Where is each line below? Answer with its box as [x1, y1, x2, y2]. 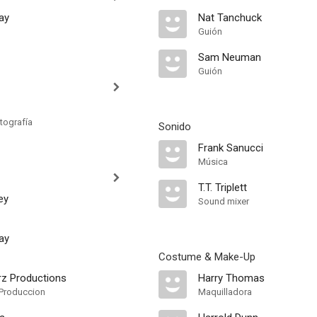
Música [198, 156, 228, 167]
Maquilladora [198, 287, 252, 297]
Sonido [158, 120, 191, 133]
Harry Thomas [198, 272, 265, 284]
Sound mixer [198, 196, 249, 207]
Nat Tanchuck [198, 11, 262, 24]
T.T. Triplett [198, 181, 247, 194]
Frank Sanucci [198, 142, 263, 154]
